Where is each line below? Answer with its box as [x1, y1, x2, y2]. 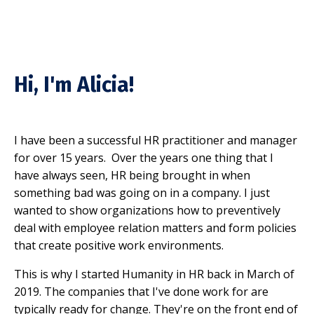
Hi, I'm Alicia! [14, 71, 134, 97]
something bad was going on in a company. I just [14, 184, 270, 200]
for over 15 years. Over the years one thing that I [14, 149, 273, 165]
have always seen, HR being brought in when [14, 167, 250, 183]
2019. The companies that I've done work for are [14, 283, 268, 299]
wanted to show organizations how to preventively [14, 202, 280, 218]
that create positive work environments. [14, 237, 229, 253]
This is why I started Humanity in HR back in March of [14, 266, 294, 282]
